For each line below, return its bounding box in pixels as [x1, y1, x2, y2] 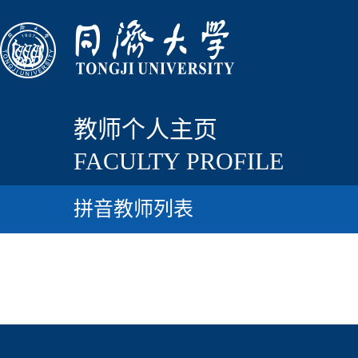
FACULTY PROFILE [74, 148, 284, 174]
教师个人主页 [74, 116, 217, 142]
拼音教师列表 [74, 198, 193, 220]
